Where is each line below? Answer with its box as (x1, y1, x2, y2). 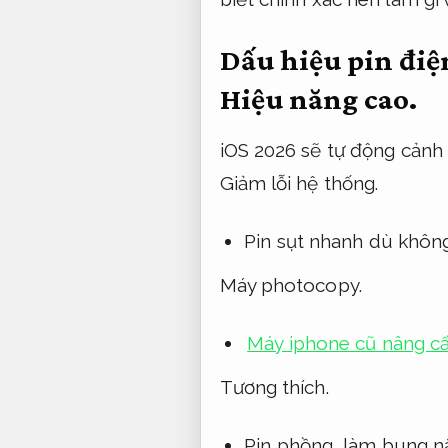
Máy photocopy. (219, 273, 362, 296)
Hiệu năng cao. (219, 81, 417, 116)
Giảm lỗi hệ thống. (219, 171, 379, 194)
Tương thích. (219, 376, 329, 398)
